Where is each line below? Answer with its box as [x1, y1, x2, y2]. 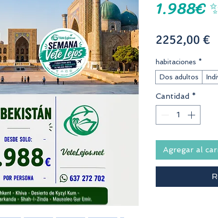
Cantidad [156, 91, 190, 101]
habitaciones [156, 58, 196, 66]
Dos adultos [160, 73, 199, 81]
